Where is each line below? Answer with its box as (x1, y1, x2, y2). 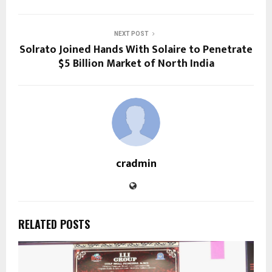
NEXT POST (114, 30, 149, 38)
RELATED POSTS (18, 216, 90, 233)
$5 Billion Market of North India (58, 55, 214, 73)
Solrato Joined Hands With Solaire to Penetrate (19, 41, 253, 59)
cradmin (115, 155, 157, 174)
